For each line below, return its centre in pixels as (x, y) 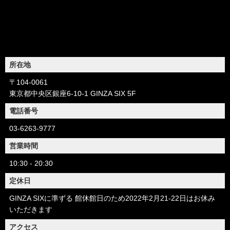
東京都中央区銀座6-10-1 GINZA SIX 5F (73, 93)
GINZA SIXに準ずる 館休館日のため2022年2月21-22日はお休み (112, 198)
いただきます (31, 209)
